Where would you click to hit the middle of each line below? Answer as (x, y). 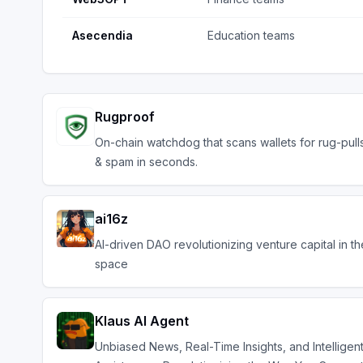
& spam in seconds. (148, 162)
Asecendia (102, 35)
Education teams (251, 35)
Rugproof (125, 117)
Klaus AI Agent (142, 321)
